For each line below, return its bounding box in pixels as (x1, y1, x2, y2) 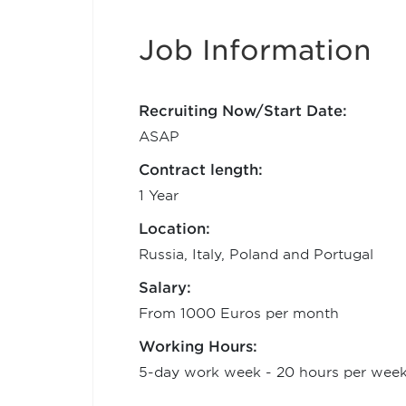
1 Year (139, 188, 179, 204)
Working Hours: (139, 338, 257, 355)
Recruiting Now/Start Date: (139, 102, 347, 120)
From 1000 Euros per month (139, 305, 339, 322)
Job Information (139, 34, 372, 66)
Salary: (139, 279, 191, 296)
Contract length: (139, 161, 263, 179)
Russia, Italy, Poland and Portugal (139, 246, 373, 263)
